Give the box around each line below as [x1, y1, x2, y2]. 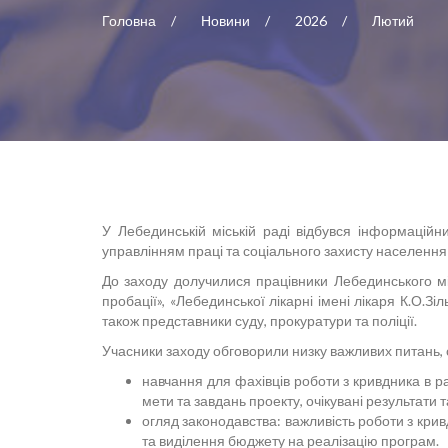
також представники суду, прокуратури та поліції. [102, 312, 417, 330]
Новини [201, 12, 253, 30]
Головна [102, 12, 159, 30]
